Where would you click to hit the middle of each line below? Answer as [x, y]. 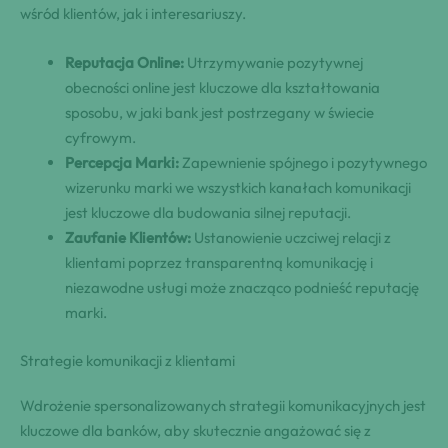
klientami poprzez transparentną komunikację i [219, 263]
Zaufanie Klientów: [128, 238]
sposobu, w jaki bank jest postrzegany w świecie [219, 113]
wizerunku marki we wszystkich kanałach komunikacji [238, 188]
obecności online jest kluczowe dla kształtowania [222, 88]
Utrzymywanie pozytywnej [273, 63]
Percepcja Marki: [122, 163]
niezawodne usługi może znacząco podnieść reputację [242, 288]
